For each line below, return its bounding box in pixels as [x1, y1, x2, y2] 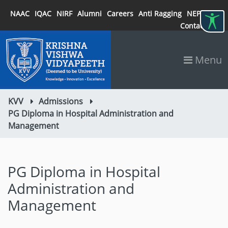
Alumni [77, 9, 102, 18]
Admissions [39, 96, 83, 107]
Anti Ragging [138, 9, 182, 18]
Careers [107, 9, 133, 18]
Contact [180, 21, 206, 31]
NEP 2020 [187, 9, 219, 18]
